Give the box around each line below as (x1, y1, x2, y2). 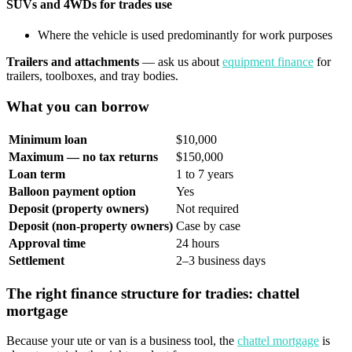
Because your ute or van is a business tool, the (6, 334, 237, 348)
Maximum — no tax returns (9, 149, 158, 163)
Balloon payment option (9, 184, 136, 198)
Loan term (9, 167, 65, 181)
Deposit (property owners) (9, 201, 148, 215)
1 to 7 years (176, 167, 233, 181)
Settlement (9, 253, 64, 267)
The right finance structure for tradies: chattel (6, 284, 299, 302)
